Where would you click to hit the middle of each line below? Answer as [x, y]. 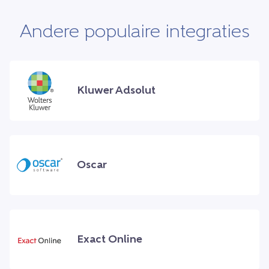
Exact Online [110, 240]
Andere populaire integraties [134, 33]
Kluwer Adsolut [116, 91]
